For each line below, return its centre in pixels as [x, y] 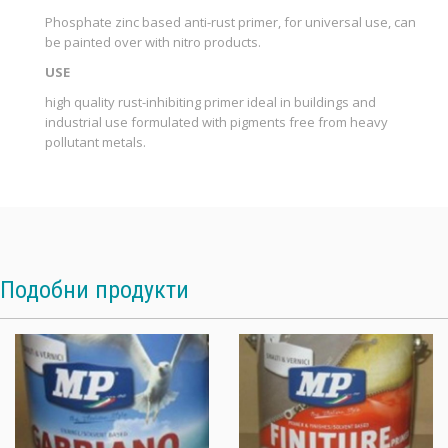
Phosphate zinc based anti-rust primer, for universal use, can [230, 21]
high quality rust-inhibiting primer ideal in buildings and [210, 101]
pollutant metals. [95, 141]
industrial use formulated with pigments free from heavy [216, 121]
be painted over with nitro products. [153, 41]
